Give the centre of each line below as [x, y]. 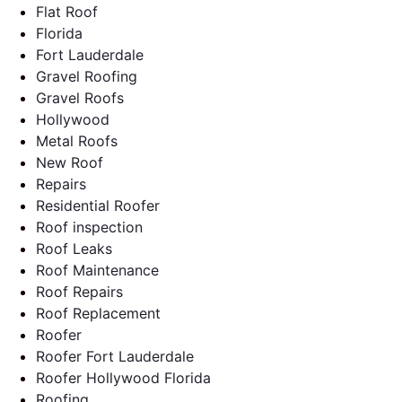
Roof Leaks [74, 249]
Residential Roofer [98, 206]
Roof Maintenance [97, 271]
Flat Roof [67, 12]
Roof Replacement [98, 314]
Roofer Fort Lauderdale [115, 357]
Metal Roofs [77, 141]
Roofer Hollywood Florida [123, 378]
